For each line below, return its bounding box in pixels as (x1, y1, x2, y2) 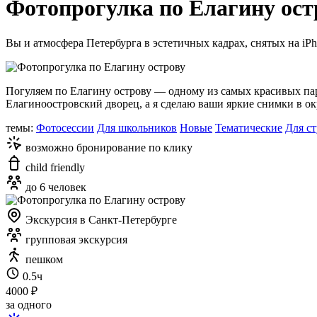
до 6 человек (23, 180, 86, 193)
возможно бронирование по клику (23, 141, 192, 154)
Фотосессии (36, 121, 94, 134)
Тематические (215, 121, 282, 134)
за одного (6, 298, 52, 311)
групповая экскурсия (23, 233, 127, 246)
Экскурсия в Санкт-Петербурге (23, 213, 177, 226)
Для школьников (97, 121, 177, 134)
